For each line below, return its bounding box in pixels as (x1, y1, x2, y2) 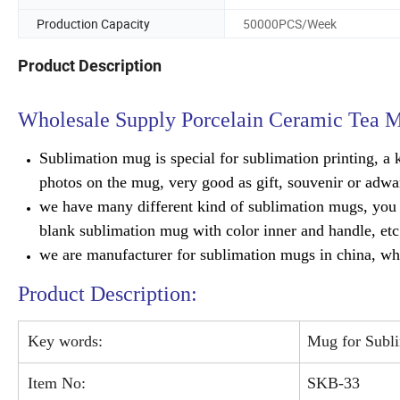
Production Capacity (37, 14, 150, 32)
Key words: (23, 332, 103, 351)
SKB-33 (307, 374, 360, 393)
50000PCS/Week (243, 14, 337, 32)
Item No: (23, 374, 86, 393)
